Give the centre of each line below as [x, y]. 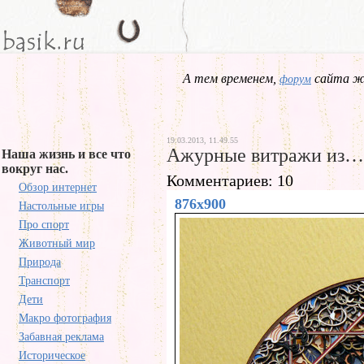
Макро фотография [65, 318]
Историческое [52, 355]
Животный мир [57, 243]
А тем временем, [231, 78]
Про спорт [44, 225]
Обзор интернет [58, 187]
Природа [40, 262]
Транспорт [44, 281]
